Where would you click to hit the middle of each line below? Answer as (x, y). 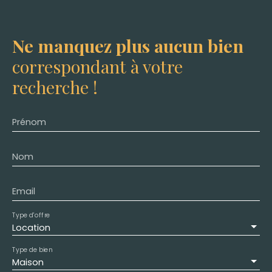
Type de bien (32, 250)
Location (31, 227)
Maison (28, 262)
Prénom (29, 122)
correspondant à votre (97, 66)
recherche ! (55, 87)
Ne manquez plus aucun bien (128, 45)
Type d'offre (31, 215)
